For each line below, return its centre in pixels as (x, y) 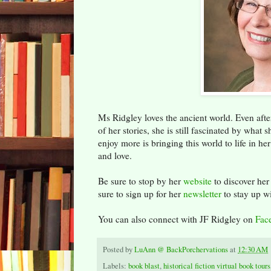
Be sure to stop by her (141, 181)
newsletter (202, 193)
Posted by (119, 249)
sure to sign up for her (141, 193)
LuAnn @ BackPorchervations (181, 249)
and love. (115, 155)
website (198, 181)
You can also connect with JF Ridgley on (177, 219)
